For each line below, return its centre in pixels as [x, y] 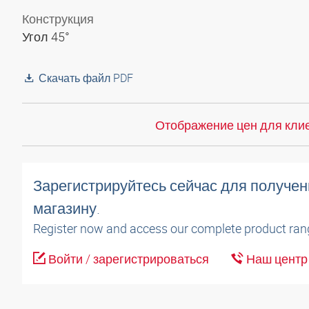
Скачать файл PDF [86, 78]
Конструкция [58, 19]
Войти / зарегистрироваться [127, 259]
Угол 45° [47, 37]
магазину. [67, 208]
